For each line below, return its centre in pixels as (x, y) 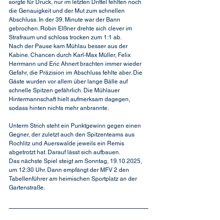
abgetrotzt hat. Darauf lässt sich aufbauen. (65, 152)
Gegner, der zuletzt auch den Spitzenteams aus (72, 135)
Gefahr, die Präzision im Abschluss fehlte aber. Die (76, 73)
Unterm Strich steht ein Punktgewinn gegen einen (76, 126)
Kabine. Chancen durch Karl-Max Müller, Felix (70, 55)
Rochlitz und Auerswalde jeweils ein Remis (67, 143)
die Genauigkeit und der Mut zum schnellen (68, 11)
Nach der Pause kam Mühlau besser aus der (69, 46)
